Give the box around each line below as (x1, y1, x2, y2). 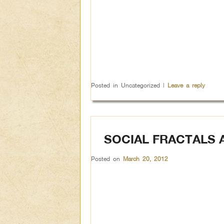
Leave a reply (167, 81, 205, 89)
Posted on (91, 155, 123, 162)
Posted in (91, 81, 118, 89)
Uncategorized (118, 81, 163, 89)
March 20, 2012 (123, 155, 168, 162)
